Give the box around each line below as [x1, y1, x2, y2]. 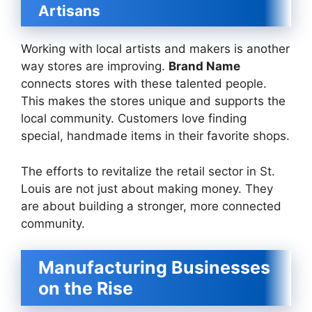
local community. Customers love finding [21, 111, 247, 125]
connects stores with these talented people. [21, 77, 267, 91]
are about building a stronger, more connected [21, 198, 281, 213]
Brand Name [169, 59, 240, 73]
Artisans [38, 2, 100, 19]
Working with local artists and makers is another [21, 42, 290, 56]
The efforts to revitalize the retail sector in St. [21, 164, 275, 178]
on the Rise [38, 278, 133, 299]
